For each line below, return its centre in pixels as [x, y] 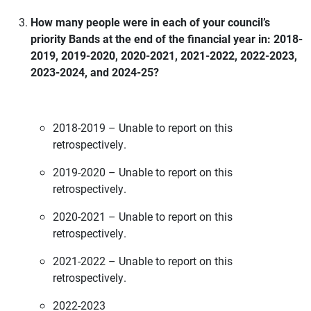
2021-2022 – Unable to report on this [143, 261]
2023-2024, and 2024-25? [95, 72]
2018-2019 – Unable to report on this [143, 127]
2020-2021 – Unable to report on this [143, 216]
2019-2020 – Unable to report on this [143, 172]
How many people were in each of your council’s [150, 22]
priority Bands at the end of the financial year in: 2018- [167, 39]
